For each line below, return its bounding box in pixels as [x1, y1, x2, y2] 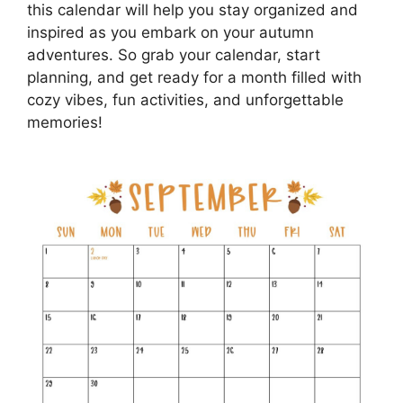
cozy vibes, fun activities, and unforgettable [27, 91, 344, 110]
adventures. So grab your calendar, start [27, 46, 320, 65]
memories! [27, 113, 103, 132]
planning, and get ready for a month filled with [27, 68, 362, 87]
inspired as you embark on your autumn [27, 23, 314, 42]
